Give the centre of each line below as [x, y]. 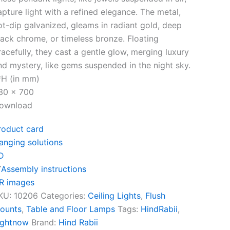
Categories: [64, 196]
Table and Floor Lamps [70, 209]
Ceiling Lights [114, 196]
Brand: [45, 222]
